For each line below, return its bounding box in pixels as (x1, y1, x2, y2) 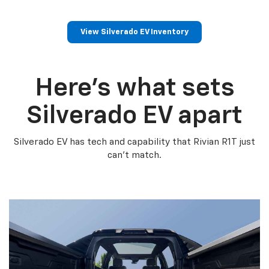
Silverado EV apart (26, 103, 243, 128)
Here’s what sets (34, 76, 235, 101)
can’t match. (107, 151, 162, 160)
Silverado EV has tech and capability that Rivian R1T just (14, 138, 255, 147)
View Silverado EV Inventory (80, 28, 189, 36)
